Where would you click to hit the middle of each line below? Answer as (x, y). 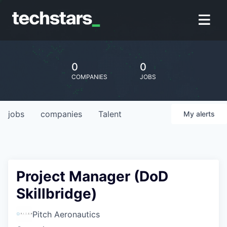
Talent (110, 114)
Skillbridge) (56, 194)
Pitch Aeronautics (66, 214)
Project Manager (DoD (92, 176)
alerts (205, 114)
